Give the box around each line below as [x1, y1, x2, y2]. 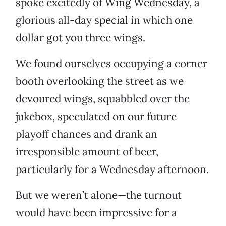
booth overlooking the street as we [16, 74, 184, 88]
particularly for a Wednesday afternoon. [16, 162, 209, 177]
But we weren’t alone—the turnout [16, 188, 182, 202]
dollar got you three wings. [16, 31, 145, 45]
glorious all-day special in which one [16, 13, 193, 27]
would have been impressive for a [16, 206, 177, 220]
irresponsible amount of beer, [16, 145, 158, 159]
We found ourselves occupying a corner [16, 56, 207, 71]
